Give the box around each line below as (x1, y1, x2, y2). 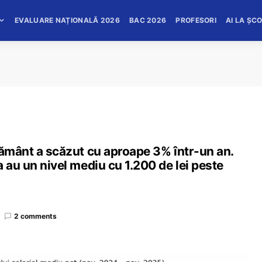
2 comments (14, 211, 57, 220)
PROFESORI (175, 16, 217, 25)
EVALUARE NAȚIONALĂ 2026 (15, 16, 120, 25)
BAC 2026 (129, 16, 167, 25)
